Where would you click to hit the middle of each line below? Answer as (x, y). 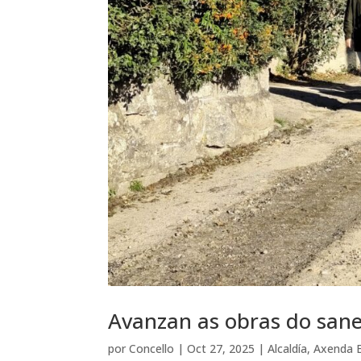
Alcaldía (288, 349)
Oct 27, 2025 (221, 349)
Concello (152, 349)
